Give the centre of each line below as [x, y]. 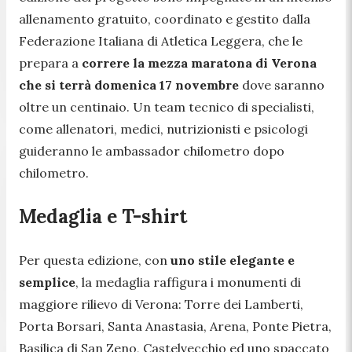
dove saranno [283, 85]
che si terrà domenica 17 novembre [130, 85]
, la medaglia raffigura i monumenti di [188, 282]
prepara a [50, 63]
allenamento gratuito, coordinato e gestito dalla [165, 19]
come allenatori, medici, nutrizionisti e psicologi [163, 129]
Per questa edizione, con [95, 260]
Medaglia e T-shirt [103, 217]
